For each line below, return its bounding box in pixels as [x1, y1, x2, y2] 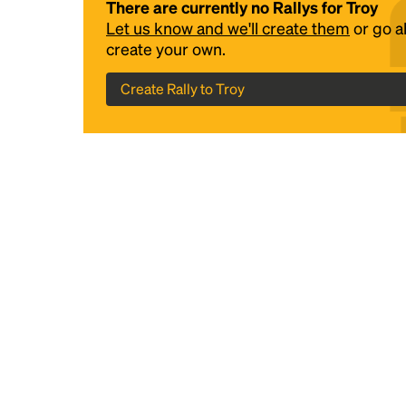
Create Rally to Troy [121, 79, 245, 98]
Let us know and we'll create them [106, 17, 350, 38]
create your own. [106, 38, 226, 59]
